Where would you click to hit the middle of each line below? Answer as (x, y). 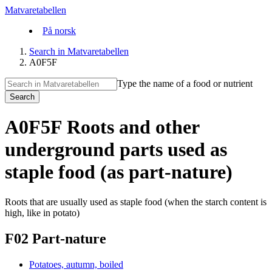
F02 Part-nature (56, 238)
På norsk (59, 31)
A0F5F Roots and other (102, 127)
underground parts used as (116, 150)
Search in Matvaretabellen (79, 51)
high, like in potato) (42, 212)
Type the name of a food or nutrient (185, 83)
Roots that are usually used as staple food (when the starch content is (136, 202)
